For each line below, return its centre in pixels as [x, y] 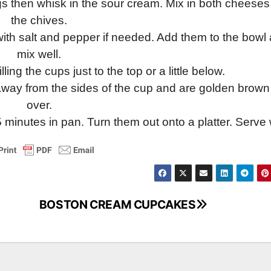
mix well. [39, 54]
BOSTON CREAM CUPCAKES [117, 204]
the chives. [39, 21]
